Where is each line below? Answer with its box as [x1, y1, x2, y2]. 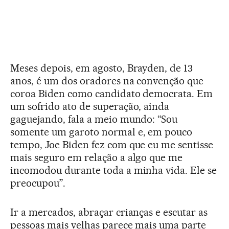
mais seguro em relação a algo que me [10, 151, 183, 164]
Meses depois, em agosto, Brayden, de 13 [10, 61, 193, 74]
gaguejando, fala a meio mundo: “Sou [10, 112, 178, 125]
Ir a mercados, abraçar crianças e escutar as [10, 205, 208, 218]
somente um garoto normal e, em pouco [10, 125, 193, 138]
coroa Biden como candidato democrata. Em [10, 87, 213, 100]
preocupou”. [10, 176, 65, 189]
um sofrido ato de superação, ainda [10, 100, 170, 112]
